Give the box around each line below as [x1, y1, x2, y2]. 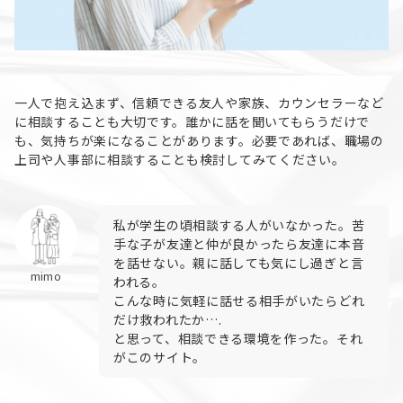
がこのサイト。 [113, 347, 206, 366]
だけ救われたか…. [113, 309, 222, 328]
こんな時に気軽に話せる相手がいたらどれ [113, 291, 365, 309]
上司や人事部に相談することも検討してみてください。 [14, 149, 345, 168]
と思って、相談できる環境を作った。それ [113, 328, 363, 347]
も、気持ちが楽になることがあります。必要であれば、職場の [14, 130, 384, 149]
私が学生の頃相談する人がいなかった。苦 [113, 215, 365, 234]
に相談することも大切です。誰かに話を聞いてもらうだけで [14, 112, 370, 130]
